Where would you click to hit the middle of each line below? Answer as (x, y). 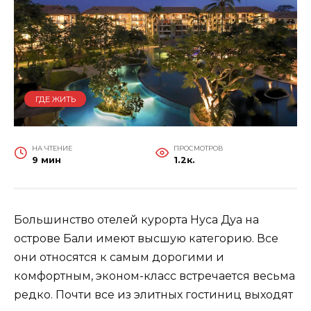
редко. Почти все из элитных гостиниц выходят (153, 295)
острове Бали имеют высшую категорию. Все (146, 239)
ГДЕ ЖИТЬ (55, 99)
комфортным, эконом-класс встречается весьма (154, 276)
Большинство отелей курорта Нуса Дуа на (136, 220)
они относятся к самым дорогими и (119, 258)
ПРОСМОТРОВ (198, 149)
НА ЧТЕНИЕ (52, 149)
